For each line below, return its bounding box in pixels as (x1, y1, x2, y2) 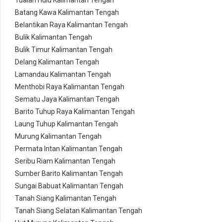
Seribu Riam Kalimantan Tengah (15, 157, 115, 166)
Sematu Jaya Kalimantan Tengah (15, 95, 119, 104)
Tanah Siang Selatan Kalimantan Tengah (15, 207, 142, 215)
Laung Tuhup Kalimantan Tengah (15, 120, 118, 128)
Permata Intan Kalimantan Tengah (15, 145, 122, 153)
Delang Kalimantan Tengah (15, 58, 99, 66)
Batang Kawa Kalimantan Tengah (15, 8, 119, 17)
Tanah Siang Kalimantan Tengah (15, 194, 116, 203)
